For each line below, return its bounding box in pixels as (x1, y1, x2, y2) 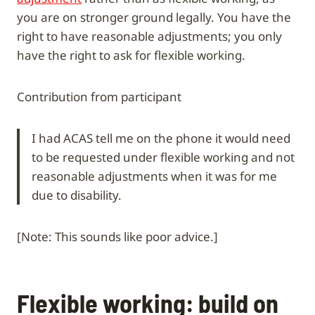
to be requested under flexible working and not (32, 148, 295, 165)
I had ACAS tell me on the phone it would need (32, 129, 290, 146)
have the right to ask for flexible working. (17, 46, 245, 63)
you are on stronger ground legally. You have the (17, 8, 291, 25)
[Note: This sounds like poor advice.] (17, 228, 218, 245)
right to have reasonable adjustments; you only (17, 27, 282, 44)
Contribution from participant (17, 88, 181, 105)
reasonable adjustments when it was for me (32, 167, 277, 184)
